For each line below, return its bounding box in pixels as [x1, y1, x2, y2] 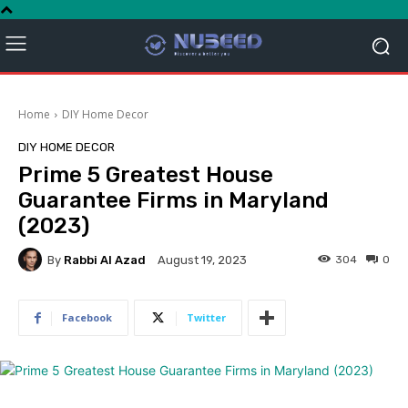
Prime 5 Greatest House [18, 162, 273, 189]
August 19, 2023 [158, 253, 247, 268]
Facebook [62, 311, 112, 325]
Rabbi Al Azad [64, 252, 146, 267]
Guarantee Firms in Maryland [18, 188, 329, 214]
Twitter [187, 311, 226, 325]
